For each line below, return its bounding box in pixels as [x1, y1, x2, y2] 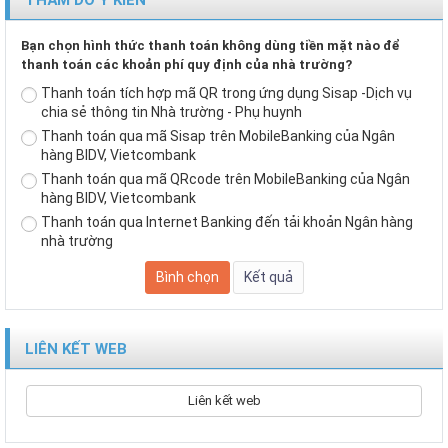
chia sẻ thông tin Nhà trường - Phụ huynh [41, 103, 302, 120]
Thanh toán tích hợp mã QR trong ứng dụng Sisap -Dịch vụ [41, 84, 412, 101]
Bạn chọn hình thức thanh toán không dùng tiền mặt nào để [21, 37, 400, 53]
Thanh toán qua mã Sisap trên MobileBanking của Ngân [41, 127, 395, 144]
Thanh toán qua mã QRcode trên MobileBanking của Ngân [41, 170, 410, 187]
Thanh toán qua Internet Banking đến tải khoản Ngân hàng [41, 213, 413, 230]
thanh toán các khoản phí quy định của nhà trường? [21, 56, 352, 72]
